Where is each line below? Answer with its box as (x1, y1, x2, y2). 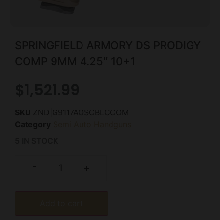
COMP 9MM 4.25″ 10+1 (15, 55, 135, 68)
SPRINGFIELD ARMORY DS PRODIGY (15, 39, 201, 52)
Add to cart (40, 198, 83, 209)
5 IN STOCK (15, 136, 58, 146)
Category (15, 119, 51, 129)
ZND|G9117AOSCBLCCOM (33, 107, 129, 117)
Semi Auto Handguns (53, 119, 131, 129)
